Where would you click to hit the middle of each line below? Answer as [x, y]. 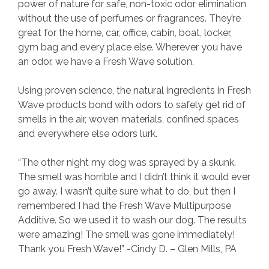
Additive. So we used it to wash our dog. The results [132, 220]
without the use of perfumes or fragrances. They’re [129, 19]
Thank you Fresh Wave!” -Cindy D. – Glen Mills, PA [127, 249]
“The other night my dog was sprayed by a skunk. [127, 163]
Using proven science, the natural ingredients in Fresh [134, 91]
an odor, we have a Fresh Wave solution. [106, 62]
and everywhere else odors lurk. [88, 134]
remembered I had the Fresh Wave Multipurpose [125, 206]
